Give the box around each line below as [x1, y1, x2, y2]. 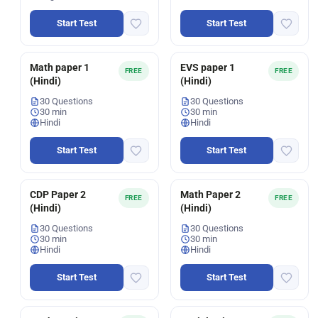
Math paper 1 [30, 62, 89, 73]
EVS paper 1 [180, 62, 235, 73]
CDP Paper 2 [30, 189, 86, 200]
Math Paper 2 [180, 189, 241, 200]
